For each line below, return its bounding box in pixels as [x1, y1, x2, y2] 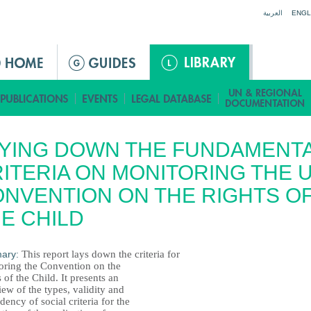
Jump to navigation [114, 1, 197, 12]
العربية [263, 9, 283, 17]
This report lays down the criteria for [22, 249, 180, 260]
